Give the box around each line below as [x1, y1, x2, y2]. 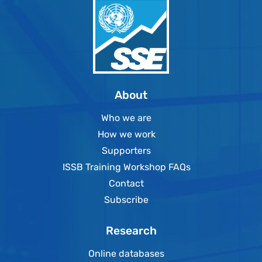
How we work [97, 128, 156, 140]
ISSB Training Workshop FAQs [62, 161, 191, 173]
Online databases [88, 247, 164, 259]
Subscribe [104, 194, 149, 205]
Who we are [101, 112, 151, 123]
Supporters [102, 144, 151, 156]
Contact [109, 177, 144, 189]
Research [105, 223, 157, 237]
